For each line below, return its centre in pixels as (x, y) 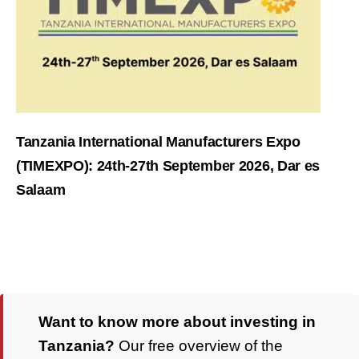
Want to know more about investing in (177, 322)
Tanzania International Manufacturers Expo (158, 142)
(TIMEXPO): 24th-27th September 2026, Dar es (168, 166)
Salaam (41, 190)
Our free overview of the (199, 346)
